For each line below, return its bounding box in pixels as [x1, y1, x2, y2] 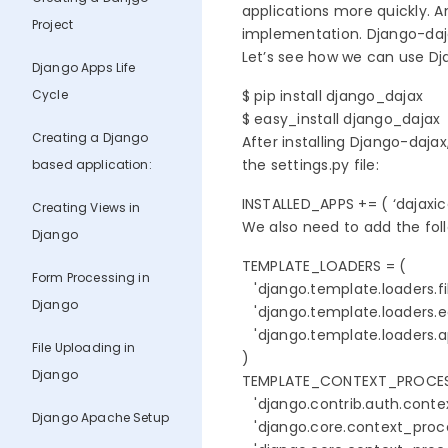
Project [32, 16, 74, 34]
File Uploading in [32, 339, 136, 357]
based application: [32, 156, 152, 174]
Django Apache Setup [32, 409, 169, 427]
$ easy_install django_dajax [241, 109, 441, 130]
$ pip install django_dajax [241, 86, 424, 107]
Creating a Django [32, 129, 149, 147]
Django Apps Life [32, 59, 136, 77]
